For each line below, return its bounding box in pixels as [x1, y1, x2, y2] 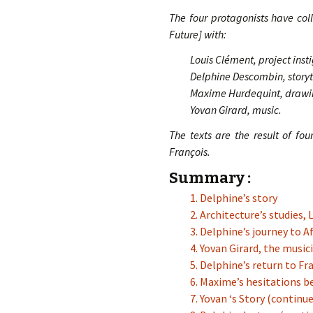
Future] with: [169, 27, 226, 41]
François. [169, 145, 210, 159]
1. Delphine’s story [190, 191, 277, 205]
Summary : [169, 168, 251, 187]
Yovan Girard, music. [190, 103, 282, 117]
